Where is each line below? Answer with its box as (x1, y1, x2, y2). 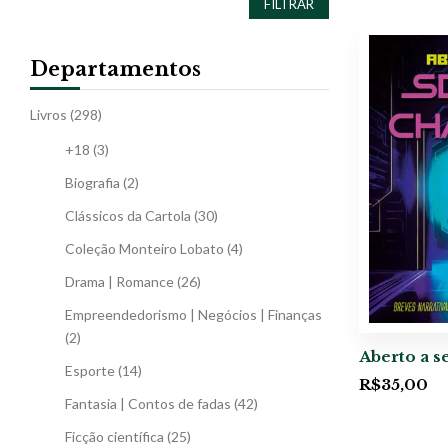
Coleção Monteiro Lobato (65, 239, 224, 257)
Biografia (65, 173, 120, 191)
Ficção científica (65, 427, 164, 445)
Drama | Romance (65, 272, 174, 290)
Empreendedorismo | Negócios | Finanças (65, 305, 322, 323)
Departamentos (30, 56, 201, 81)
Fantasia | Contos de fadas (65, 394, 231, 412)
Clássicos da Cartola (65, 206, 191, 224)
